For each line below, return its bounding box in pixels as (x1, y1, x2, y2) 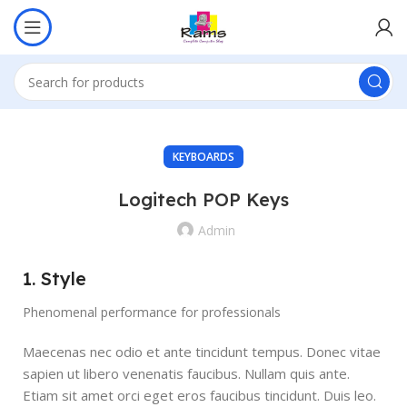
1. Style (23, 267, 86, 290)
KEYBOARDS (173, 149, 234, 164)
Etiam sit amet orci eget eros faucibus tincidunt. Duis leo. (23, 386, 376, 404)
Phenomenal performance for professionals (23, 303, 281, 321)
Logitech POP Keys (118, 188, 289, 211)
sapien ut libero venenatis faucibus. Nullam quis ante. (23, 364, 350, 382)
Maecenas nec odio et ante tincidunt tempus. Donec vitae (23, 342, 381, 361)
